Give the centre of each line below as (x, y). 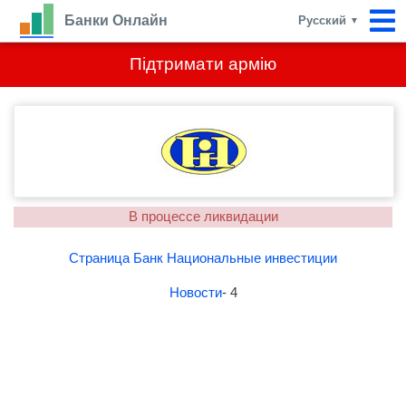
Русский (324, 20)
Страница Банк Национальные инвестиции (203, 258)
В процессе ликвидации (203, 216)
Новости (195, 292)
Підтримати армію (203, 64)
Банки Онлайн (116, 20)
